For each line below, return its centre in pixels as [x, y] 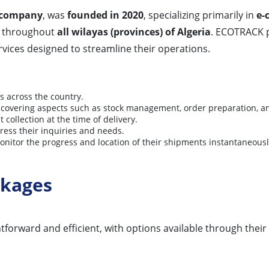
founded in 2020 [105, 15]
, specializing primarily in [200, 15]
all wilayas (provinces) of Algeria [134, 32]
